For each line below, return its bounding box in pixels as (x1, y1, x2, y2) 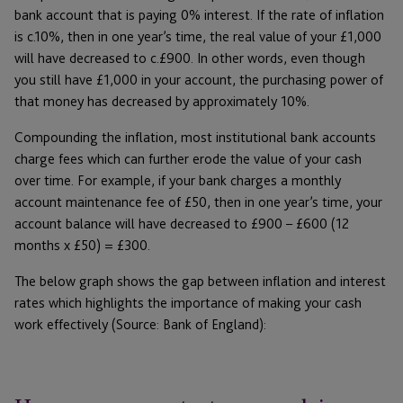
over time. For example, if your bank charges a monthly (14, 171, 341, 189)
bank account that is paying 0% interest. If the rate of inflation (14, 5, 384, 23)
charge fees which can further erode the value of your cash (14, 149, 362, 167)
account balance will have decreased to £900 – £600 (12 (14, 214, 349, 232)
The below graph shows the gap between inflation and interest (14, 272, 386, 290)
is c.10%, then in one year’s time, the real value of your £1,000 (14, 27, 381, 45)
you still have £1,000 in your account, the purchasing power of (14, 70, 383, 88)
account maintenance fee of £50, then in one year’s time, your (14, 193, 382, 210)
